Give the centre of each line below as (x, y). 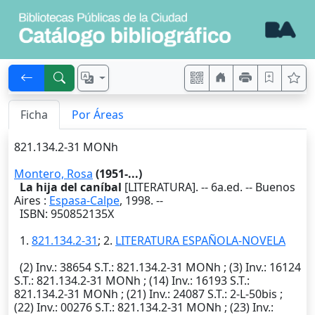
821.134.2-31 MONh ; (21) (82, 294)
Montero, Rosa (53, 174)
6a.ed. (227, 187)
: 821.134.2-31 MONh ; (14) (101, 281)
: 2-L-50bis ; (253, 294)
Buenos (275, 187)
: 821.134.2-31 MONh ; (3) (178, 268)
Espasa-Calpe (84, 201)
